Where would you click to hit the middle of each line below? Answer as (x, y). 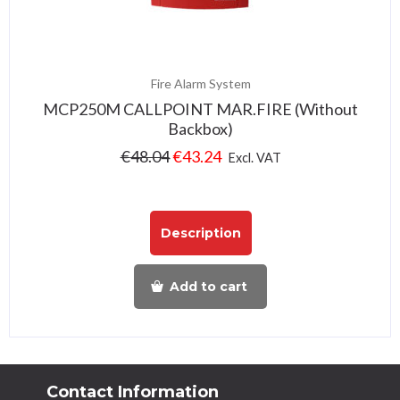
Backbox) (200, 129)
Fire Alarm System (200, 84)
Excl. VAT (254, 158)
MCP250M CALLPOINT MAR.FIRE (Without (200, 109)
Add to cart (208, 286)
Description (200, 233)
